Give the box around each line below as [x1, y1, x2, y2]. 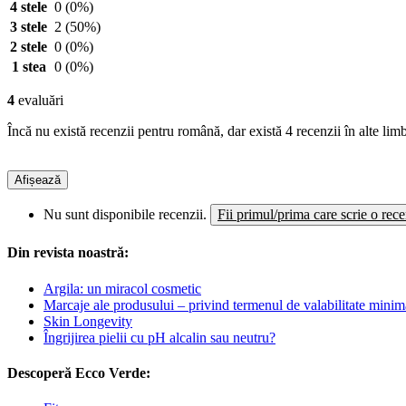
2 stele [10, 39, 47, 55]
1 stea [11, 59, 46, 75]
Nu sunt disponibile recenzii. [43, 207, 210, 223]
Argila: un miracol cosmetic [43, 280, 201, 296]
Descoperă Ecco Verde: [7, 364, 150, 381]
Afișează [14, 173, 61, 188]
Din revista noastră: [7, 245, 129, 261]
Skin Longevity [43, 313, 132, 329]
